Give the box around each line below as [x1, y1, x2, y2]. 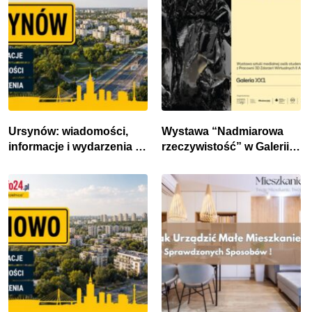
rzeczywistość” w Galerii [162, 141, 289, 153]
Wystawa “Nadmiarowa [162, 125, 283, 138]
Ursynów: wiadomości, [8, 125, 128, 138]
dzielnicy [8, 156, 55, 169]
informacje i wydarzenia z [8, 141, 141, 153]
